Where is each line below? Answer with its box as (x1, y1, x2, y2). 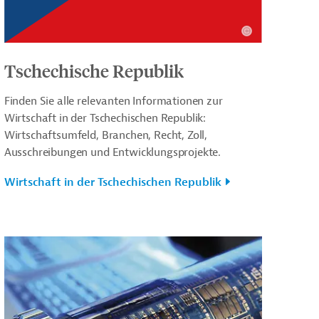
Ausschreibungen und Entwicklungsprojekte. (4, 145, 221, 160)
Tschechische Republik (4, 60, 184, 82)
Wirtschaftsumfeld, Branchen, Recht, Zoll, (4, 128, 208, 143)
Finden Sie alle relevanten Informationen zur (4, 94, 223, 109)
